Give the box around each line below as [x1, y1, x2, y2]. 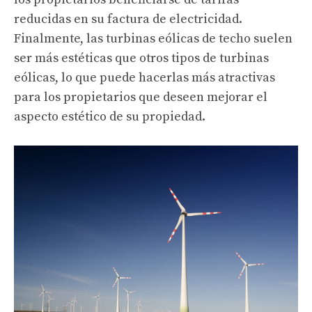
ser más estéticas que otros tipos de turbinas [14, 50, 269, 67]
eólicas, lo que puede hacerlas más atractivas [14, 70, 275, 86]
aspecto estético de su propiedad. [14, 109, 205, 125]
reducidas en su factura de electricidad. [14, 11, 242, 28]
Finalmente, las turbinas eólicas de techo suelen [14, 31, 292, 47]
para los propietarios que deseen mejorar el [14, 89, 267, 106]
